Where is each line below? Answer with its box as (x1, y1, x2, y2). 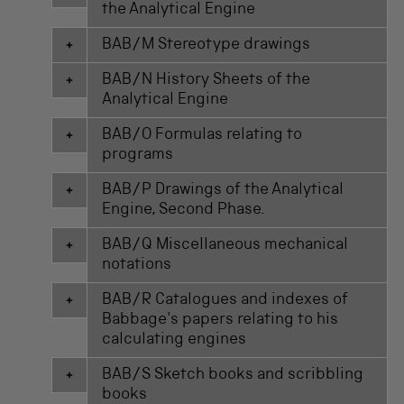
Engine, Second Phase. (102, 202, 266, 219)
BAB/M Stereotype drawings (102, 37, 311, 54)
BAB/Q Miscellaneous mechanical (102, 237, 349, 254)
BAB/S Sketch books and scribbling (102, 367, 364, 384)
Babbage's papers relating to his (102, 312, 339, 329)
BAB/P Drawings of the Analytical (102, 182, 344, 199)
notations (102, 257, 172, 274)
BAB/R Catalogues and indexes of (102, 292, 349, 309)
